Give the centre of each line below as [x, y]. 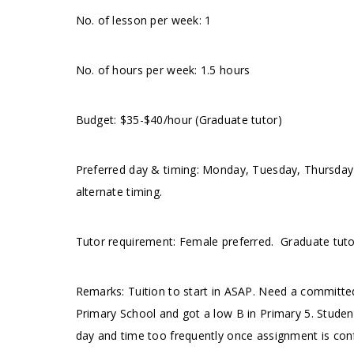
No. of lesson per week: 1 [143, 20]
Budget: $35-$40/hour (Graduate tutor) [179, 120]
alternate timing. [119, 192]
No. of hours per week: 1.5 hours [163, 70]
